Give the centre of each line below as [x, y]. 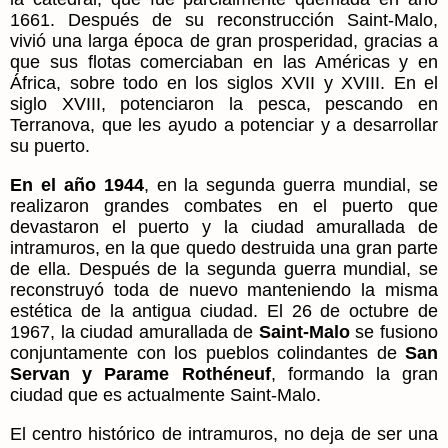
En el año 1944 [77, 184]
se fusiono [394, 331]
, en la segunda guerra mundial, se [291, 184]
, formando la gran [354, 373]
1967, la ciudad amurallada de [134, 331]
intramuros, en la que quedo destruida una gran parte [224, 247]
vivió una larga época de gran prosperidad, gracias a [224, 40]
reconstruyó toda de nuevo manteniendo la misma [224, 289]
